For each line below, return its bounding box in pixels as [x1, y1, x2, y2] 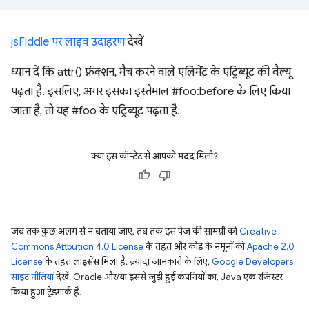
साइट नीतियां [11, 271, 54, 283]
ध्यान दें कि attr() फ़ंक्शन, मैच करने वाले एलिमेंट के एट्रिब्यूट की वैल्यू [11, 66, 291, 79]
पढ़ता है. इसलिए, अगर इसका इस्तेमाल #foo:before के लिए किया [11, 85, 290, 99]
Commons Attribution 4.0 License [11, 241, 143, 252]
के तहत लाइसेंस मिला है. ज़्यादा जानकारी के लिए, [43, 256, 212, 268]
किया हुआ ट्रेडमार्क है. [11, 286, 81, 298]
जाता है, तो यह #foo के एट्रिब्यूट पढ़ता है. [11, 104, 180, 118]
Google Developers [212, 256, 293, 268]
